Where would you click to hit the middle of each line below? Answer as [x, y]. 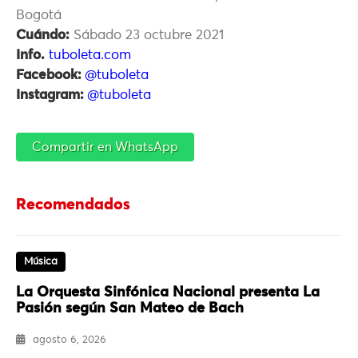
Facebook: [50, 75]
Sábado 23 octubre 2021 [147, 35]
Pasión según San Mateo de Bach [130, 308]
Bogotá [39, 15]
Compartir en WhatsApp [105, 147]
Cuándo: [43, 35]
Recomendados [73, 204]
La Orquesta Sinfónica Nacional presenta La [168, 292]
